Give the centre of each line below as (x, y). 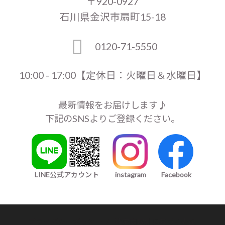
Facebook (177, 174)
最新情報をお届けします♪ (113, 105)
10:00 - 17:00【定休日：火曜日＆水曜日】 (113, 75)
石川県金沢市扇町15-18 (113, 17)
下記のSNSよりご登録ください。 (113, 118)
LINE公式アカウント (67, 174)
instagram (131, 174)
